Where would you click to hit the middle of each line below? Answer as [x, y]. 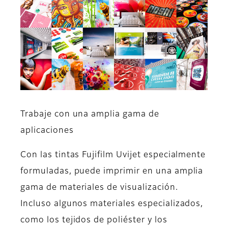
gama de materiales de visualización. [99, 188]
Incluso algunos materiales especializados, [112, 204]
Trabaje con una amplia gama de [90, 115]
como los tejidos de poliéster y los [94, 221]
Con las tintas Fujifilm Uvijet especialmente [113, 155]
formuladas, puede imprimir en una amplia [112, 172]
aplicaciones [47, 131]
